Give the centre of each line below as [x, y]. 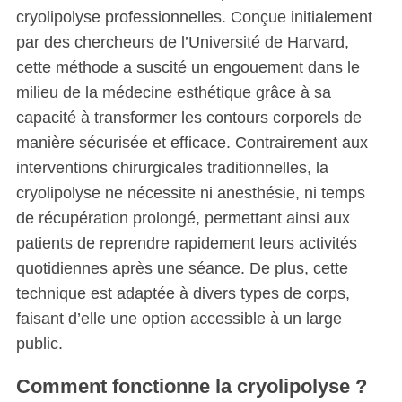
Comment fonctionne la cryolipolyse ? [191, 387]
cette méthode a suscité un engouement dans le [188, 68]
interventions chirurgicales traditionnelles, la [172, 168]
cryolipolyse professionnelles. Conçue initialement [194, 17]
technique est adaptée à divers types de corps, [183, 294]
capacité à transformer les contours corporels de [188, 118]
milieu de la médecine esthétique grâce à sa [173, 93]
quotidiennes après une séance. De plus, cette [182, 269]
